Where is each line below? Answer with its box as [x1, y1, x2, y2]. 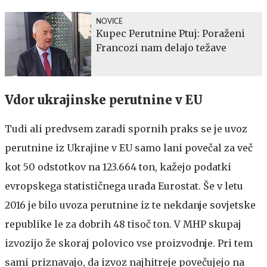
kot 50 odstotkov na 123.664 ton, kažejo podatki [5, 160, 231, 173]
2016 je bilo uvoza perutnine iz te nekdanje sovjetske [5, 198, 256, 211]
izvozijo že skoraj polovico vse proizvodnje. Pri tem [5, 237, 253, 249]
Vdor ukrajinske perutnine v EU [5, 92, 203, 107]
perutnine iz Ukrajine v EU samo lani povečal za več [5, 141, 253, 154]
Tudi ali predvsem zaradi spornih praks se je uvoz [5, 122, 247, 135]
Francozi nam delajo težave [96, 41, 226, 54]
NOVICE [96, 17, 123, 25]
